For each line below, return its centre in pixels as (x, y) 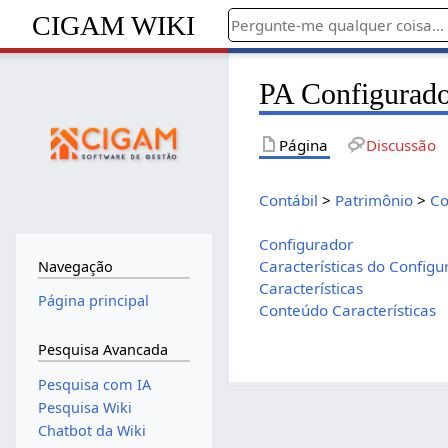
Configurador (306, 243)
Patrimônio (374, 199)
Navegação (75, 266)
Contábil (289, 199)
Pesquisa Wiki (84, 407)
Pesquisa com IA (94, 384)
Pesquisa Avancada (102, 349)
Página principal (93, 301)
